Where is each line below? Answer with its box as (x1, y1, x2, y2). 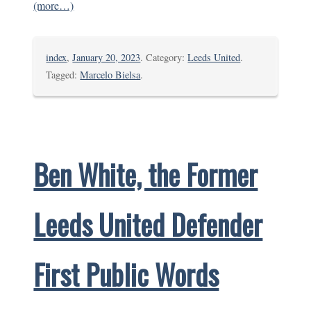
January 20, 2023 (72, 50, 141, 64)
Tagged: (46, 67, 81, 81)
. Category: (140, 50, 188, 64)
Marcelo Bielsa (80, 67, 141, 81)
